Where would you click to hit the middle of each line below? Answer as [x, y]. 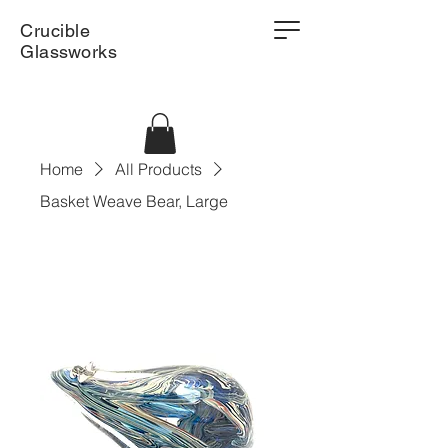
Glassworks [69, 51]
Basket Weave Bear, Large [134, 200]
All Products [158, 168]
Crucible [55, 30]
